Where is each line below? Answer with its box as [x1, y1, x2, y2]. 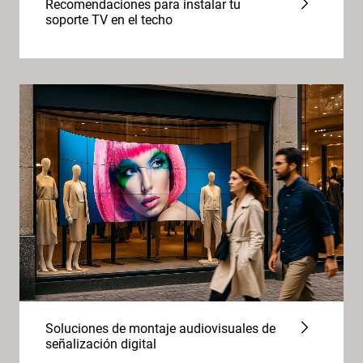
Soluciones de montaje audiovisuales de [45, 321, 275, 336]
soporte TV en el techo [45, 12, 173, 28]
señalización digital [45, 336, 156, 352]
